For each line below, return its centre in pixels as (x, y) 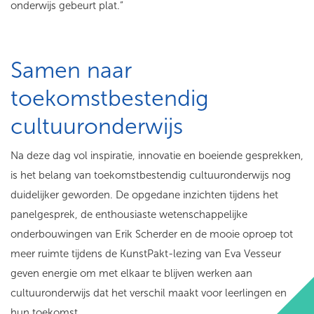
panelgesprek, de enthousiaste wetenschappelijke (129, 215)
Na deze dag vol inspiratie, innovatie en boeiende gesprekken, (157, 156)
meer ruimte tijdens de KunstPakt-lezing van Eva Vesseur (146, 254)
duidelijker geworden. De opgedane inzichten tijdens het (144, 195)
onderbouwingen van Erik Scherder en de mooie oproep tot (152, 234)
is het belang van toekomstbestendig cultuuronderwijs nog (151, 176)
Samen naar (71, 70)
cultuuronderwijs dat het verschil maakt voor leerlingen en (149, 293)
